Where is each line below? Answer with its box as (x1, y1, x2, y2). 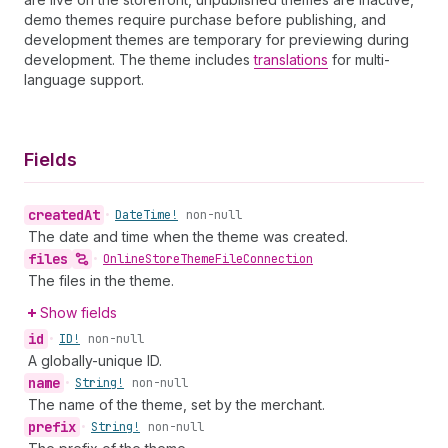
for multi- (328, 51, 390, 68)
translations (254, 51, 328, 68)
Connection (243, 251, 313, 267)
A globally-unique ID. (28, 352, 162, 369)
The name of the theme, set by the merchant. (28, 396, 325, 413)
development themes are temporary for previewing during (24, 31, 409, 48)
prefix (28, 418, 76, 436)
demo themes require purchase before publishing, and (24, 11, 386, 28)
